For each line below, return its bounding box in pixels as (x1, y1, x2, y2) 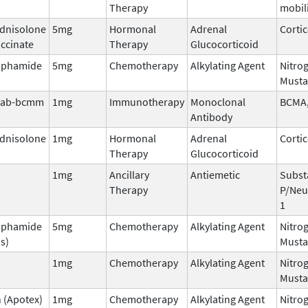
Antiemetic (190, 167, 240, 181)
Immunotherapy (109, 94, 184, 109)
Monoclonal (190, 94, 245, 109)
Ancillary (109, 167, 149, 181)
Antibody (190, 109, 232, 124)
